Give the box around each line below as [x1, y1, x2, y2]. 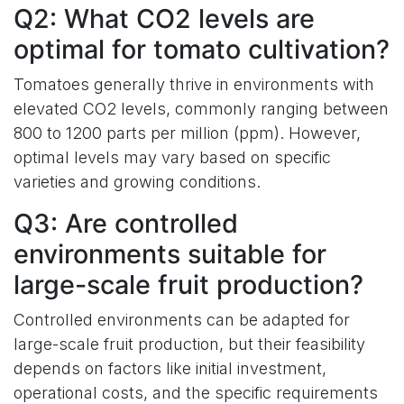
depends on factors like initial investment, [14, 358, 326, 378]
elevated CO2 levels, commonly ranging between [14, 98, 389, 118]
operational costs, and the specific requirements [14, 382, 378, 402]
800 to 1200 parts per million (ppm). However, [14, 123, 361, 142]
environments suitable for [14, 237, 326, 270]
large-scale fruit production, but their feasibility [14, 334, 365, 353]
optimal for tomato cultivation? [14, 32, 390, 65]
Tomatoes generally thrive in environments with [14, 74, 374, 94]
